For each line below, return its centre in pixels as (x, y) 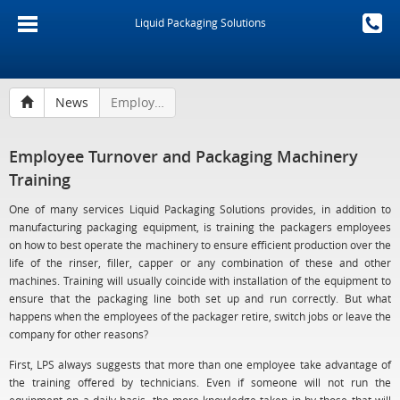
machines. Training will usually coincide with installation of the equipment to (200, 280)
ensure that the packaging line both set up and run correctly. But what (200, 298)
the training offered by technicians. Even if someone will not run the (200, 382)
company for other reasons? (79, 334)
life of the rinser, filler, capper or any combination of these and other (200, 262)
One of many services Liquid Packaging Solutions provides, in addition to (200, 209)
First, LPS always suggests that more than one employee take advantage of (200, 364)
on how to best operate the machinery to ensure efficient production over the (200, 245)
